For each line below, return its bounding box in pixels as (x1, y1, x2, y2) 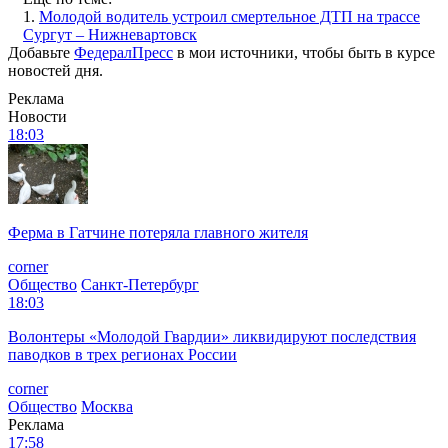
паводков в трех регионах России (8, 345, 237, 363)
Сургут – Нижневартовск (23, 25, 197, 43)
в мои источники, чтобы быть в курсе (173, 43, 435, 61)
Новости (8, 107, 67, 125)
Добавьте (8, 43, 74, 61)
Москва (81, 397, 133, 415)
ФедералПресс (74, 43, 173, 61)
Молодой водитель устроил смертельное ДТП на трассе (39, 7, 420, 25)
